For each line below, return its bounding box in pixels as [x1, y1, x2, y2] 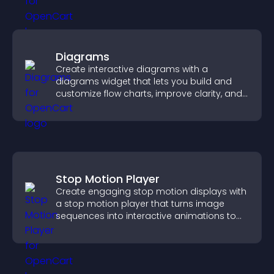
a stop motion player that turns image [56, 198, 224, 210]
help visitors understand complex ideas [56, 100, 229, 112]
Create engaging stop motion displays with [56, 185, 246, 198]
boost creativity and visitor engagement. [56, 222, 235, 234]
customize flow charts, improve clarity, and [56, 87, 242, 100]
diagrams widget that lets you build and [56, 75, 232, 87]
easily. [56, 112, 83, 124]
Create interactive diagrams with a [56, 63, 208, 75]
